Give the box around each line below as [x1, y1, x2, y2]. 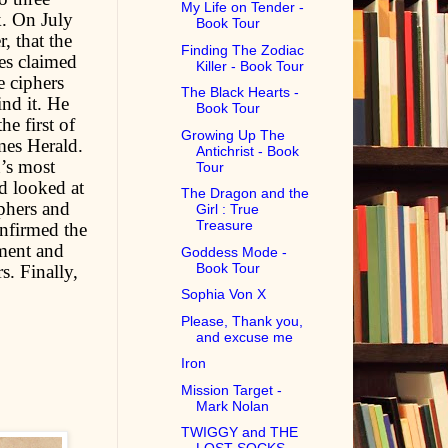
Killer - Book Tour [196, 57, 305, 74]
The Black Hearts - [181, 84, 300, 101]
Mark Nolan [196, 397, 270, 414]
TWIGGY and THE [181, 424, 299, 441]
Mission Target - [181, 381, 283, 398]
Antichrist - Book [196, 142, 300, 159]
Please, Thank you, [181, 312, 304, 329]
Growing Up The [181, 126, 286, 143]
